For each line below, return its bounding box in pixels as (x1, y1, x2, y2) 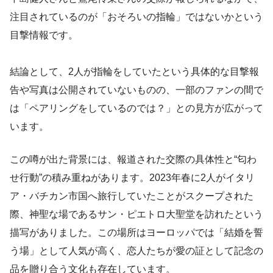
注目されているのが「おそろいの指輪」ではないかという (10, 12, 263, 23)
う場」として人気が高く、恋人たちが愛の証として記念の (10, 246, 263, 257)
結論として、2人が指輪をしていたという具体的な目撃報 (10, 66, 259, 77)
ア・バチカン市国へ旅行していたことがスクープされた (10, 191, 253, 202)
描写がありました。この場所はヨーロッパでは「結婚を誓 (10, 227, 263, 238)
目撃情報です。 (10, 30, 78, 41)
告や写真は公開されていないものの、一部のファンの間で (10, 85, 263, 96)
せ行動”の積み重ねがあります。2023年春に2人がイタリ (10, 172, 255, 183)
